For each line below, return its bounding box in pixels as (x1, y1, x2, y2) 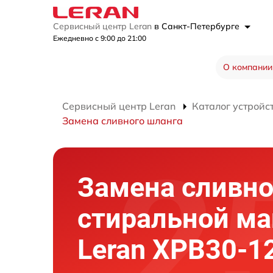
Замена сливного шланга (62, 114, 183, 127)
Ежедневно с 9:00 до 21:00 (53, 33, 146, 43)
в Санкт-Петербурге (154, 20, 242, 32)
